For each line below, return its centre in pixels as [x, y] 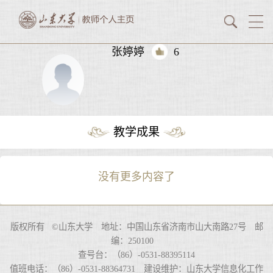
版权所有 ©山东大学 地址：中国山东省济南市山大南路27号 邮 [136, 226]
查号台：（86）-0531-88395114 [136, 254]
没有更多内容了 [136, 177]
